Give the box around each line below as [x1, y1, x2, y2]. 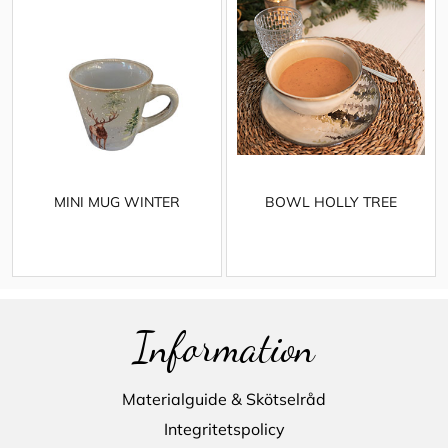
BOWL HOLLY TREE [264, 192, 397, 211]
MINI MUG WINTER [53, 192, 180, 211]
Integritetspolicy [163, 418, 285, 439]
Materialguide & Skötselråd [122, 388, 326, 409]
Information [133, 322, 315, 372]
